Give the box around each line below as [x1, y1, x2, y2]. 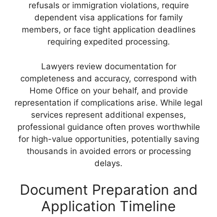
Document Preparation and [19, 181, 198, 199]
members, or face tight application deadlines [21, 25, 196, 35]
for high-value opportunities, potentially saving [18, 134, 199, 144]
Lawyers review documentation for [41, 61, 176, 71]
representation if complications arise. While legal [15, 97, 202, 108]
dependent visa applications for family [34, 13, 183, 23]
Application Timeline [41, 198, 176, 215]
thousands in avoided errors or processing [26, 146, 191, 156]
